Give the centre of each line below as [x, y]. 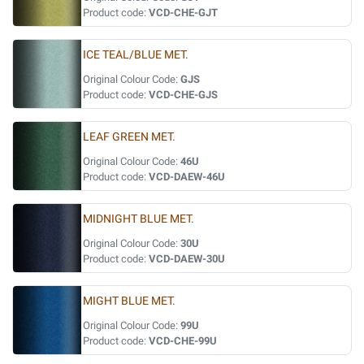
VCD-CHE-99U [183, 341]
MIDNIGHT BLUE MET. [139, 219]
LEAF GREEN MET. [129, 137]
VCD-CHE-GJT [183, 13]
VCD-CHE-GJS [183, 95]
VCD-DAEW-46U [187, 177]
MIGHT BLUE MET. [129, 301]
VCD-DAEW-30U [187, 259]
